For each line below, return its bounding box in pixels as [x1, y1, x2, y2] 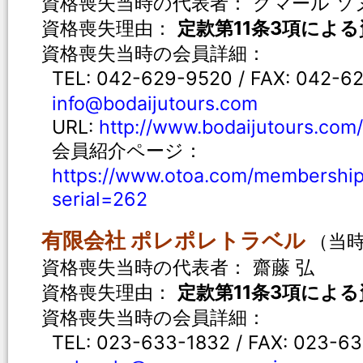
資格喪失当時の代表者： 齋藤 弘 [41, 255, 314, 279]
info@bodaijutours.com [51, 92, 258, 115]
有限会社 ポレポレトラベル [41, 228, 305, 253]
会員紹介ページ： [51, 139, 203, 162]
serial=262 [51, 187, 147, 211]
